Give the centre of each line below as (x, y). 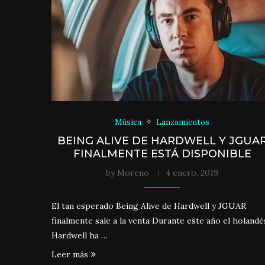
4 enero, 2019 (192, 172)
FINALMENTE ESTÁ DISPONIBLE (162, 153)
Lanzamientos (183, 122)
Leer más (70, 254)
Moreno (133, 172)
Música (128, 122)
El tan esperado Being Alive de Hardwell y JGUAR (149, 206)
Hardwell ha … (80, 235)
